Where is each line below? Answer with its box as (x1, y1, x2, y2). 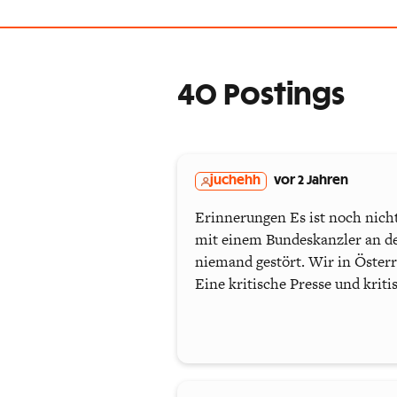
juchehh (210, 175, 261, 187)
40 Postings (177, 82, 345, 110)
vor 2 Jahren (273, 175, 348, 187)
